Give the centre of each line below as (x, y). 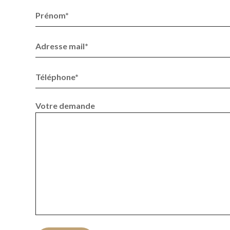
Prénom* (52, 15)
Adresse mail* (62, 46)
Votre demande (65, 105)
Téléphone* (57, 76)
